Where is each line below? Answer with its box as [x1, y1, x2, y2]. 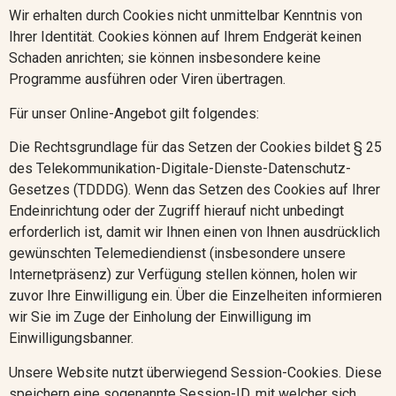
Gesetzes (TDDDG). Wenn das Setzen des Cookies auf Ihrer [9, 181, 380, 199]
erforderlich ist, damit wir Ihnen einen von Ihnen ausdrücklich [9, 224, 380, 241]
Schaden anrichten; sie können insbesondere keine [9, 49, 321, 67]
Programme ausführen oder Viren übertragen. [9, 71, 286, 88]
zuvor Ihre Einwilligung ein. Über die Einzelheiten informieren [9, 287, 382, 305]
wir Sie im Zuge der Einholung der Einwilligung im [9, 308, 311, 326]
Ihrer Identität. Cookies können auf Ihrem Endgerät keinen [9, 28, 362, 46]
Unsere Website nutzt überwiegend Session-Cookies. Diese [9, 363, 382, 381]
